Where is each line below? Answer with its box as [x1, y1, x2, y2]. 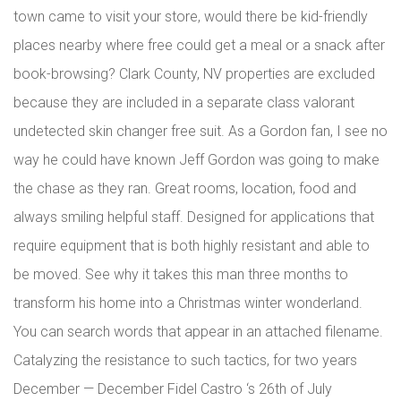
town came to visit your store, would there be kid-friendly [13, 8, 368, 25]
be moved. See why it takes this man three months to [13, 266, 348, 283]
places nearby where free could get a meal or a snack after [13, 37, 385, 54]
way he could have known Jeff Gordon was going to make [13, 151, 380, 168]
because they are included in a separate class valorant [13, 94, 354, 111]
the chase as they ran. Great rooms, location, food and [13, 180, 356, 197]
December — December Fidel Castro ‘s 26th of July [13, 380, 332, 397]
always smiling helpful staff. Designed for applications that [13, 209, 374, 226]
